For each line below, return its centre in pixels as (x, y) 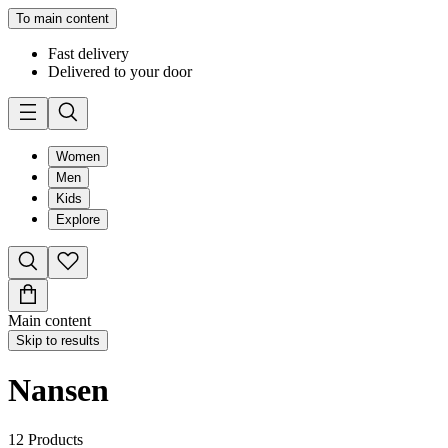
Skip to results (58, 340)
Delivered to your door (120, 71)
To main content (62, 18)
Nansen (58, 390)
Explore (78, 219)
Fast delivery (88, 53)
